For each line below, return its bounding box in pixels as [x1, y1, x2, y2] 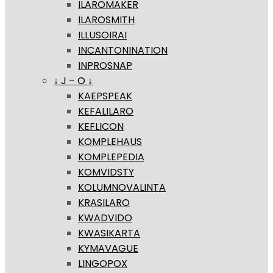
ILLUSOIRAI [78, 28, 127, 43]
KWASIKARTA [78, 226, 140, 241]
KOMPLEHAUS [78, 135, 142, 149]
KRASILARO [78, 196, 130, 210]
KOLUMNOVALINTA [78, 180, 166, 195]
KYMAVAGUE [78, 241, 138, 256]
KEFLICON [78, 119, 124, 134]
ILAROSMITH [78, 13, 135, 27]
